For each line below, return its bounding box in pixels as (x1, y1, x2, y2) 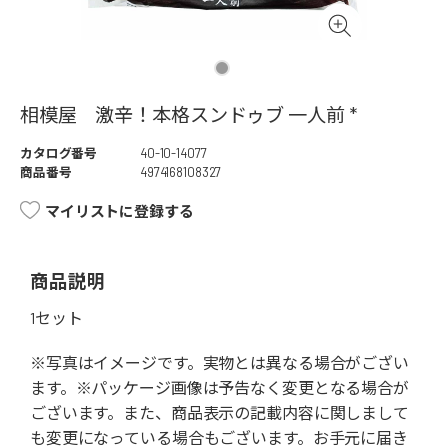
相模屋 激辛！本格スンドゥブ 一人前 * (20, 103, 357, 127)
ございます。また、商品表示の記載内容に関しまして (30, 403, 409, 423)
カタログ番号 (20, 145, 98, 162)
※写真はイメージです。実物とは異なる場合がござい (30, 353, 409, 373)
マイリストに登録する (45, 202, 194, 221)
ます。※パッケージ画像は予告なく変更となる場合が (30, 378, 409, 398)
